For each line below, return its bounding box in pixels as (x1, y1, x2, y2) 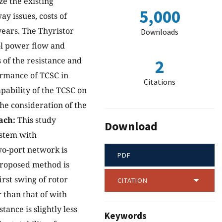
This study (15, 114, 56, 126)
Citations (144, 77, 175, 87)
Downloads (141, 27, 178, 37)
